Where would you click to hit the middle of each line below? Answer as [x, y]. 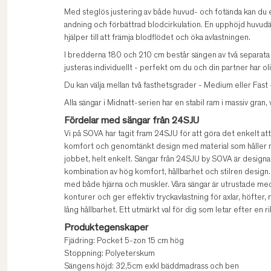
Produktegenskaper [106, 228]
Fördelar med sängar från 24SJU [132, 121]
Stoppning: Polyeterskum [109, 254]
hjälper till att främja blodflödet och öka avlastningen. [157, 38]
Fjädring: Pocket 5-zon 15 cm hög [124, 242]
